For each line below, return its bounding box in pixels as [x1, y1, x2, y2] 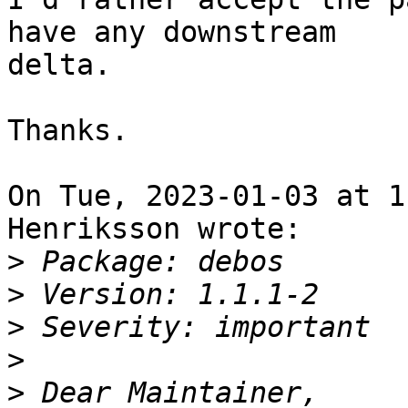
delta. [7, 48, 111, 82]
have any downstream [7, 15, 336, 49]
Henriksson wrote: [7, 212, 301, 246]
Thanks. [7, 114, 128, 148]
